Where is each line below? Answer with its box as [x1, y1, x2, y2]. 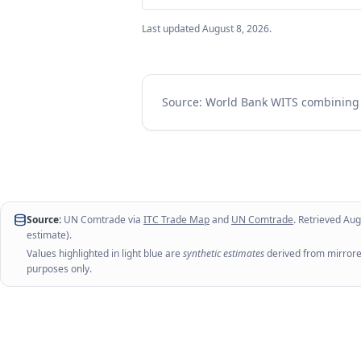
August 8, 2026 [202, 22, 269, 35]
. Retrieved [293, 213, 343, 226]
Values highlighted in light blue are [27, 247, 183, 260]
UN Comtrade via [61, 213, 141, 226]
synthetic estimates [183, 247, 264, 260]
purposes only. [27, 262, 92, 276]
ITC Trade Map [143, 213, 210, 226]
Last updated [142, 22, 202, 35]
